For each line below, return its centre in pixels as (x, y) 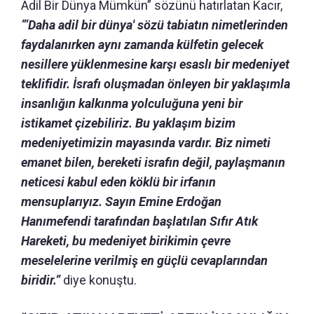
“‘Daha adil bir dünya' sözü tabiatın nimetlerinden (155, 25)
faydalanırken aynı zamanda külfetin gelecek (142, 44)
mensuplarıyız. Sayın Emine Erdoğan (121, 201)
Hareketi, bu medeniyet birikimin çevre (126, 240)
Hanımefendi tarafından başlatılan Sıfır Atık (139, 221)
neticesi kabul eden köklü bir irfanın (118, 182)
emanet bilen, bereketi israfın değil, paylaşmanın (153, 162)
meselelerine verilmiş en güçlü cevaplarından (144, 260)
